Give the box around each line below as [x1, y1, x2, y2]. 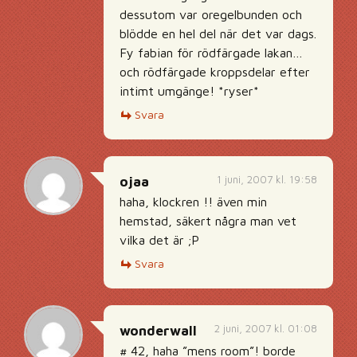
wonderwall [120, 323, 197, 339]
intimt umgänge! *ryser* [120, 84, 259, 98]
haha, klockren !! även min [120, 194, 267, 209]
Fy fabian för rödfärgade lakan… [120, 45, 303, 60]
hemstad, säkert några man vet [120, 214, 296, 228]
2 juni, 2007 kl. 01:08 [214, 322, 317, 335]
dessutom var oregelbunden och [120, 7, 302, 22]
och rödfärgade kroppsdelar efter [120, 65, 310, 79]
